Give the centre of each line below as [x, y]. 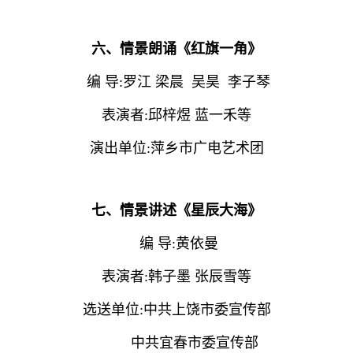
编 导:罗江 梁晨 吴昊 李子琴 [176, 82]
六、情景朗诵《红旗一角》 [176, 48]
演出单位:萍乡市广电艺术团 [176, 148]
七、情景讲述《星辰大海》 [176, 210]
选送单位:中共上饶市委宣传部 [176, 309]
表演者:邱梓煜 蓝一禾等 [176, 115]
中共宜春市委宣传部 [176, 342]
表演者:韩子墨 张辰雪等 [176, 276]
